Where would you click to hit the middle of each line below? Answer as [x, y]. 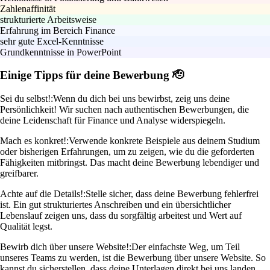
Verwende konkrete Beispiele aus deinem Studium [164, 141]
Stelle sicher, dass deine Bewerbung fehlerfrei [172, 194]
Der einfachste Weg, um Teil [186, 247]
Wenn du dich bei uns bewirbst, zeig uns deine [141, 99]
